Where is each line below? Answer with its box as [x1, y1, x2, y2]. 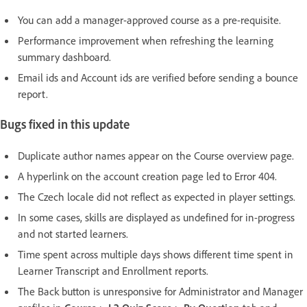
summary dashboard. [18, 50, 111, 64]
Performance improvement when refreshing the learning [18, 34, 273, 48]
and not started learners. [18, 226, 128, 241]
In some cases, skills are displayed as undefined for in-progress [18, 210, 295, 224]
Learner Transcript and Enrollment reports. [18, 263, 208, 278]
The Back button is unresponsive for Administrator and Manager [18, 284, 303, 298]
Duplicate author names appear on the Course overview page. [18, 148, 294, 162]
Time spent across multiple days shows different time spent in [18, 247, 293, 261]
